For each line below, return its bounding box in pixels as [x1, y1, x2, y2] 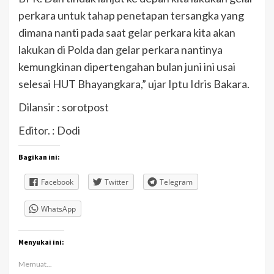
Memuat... [18, 259, 52, 269]
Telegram [160, 176, 193, 187]
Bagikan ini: [18, 152, 60, 161]
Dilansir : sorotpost [18, 100, 109, 114]
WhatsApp [41, 203, 76, 214]
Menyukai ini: [18, 237, 64, 247]
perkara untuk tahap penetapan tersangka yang [18, 8, 244, 22]
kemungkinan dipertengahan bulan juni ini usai [18, 59, 235, 73]
